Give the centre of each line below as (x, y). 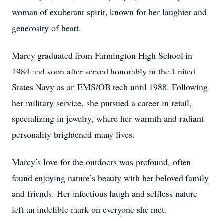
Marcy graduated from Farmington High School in (102, 55)
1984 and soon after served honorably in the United (104, 71)
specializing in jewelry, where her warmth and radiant (108, 118)
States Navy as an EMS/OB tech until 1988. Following (110, 87)
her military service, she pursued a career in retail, (102, 103)
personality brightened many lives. (75, 134)
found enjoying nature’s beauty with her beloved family (110, 178)
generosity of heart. (48, 28)
